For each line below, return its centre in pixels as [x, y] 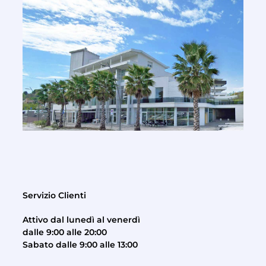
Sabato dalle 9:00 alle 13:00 [80, 245]
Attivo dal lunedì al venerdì [81, 220]
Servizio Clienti [54, 196]
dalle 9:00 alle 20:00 [65, 232]
